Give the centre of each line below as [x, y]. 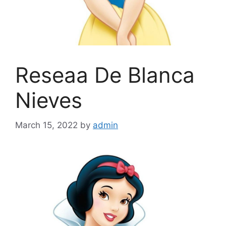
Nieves [49, 100]
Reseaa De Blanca [105, 75]
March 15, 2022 [46, 125]
